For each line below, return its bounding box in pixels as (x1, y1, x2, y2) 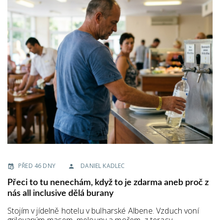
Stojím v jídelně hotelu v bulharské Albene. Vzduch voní (7, 205, 199, 217)
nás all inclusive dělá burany (7, 189, 113, 198)
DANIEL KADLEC (81, 162, 125, 170)
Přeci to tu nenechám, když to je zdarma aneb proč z (7, 178, 209, 188)
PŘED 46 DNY (18, 162, 55, 170)
